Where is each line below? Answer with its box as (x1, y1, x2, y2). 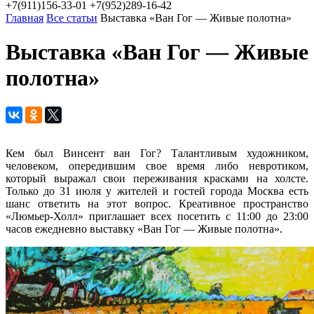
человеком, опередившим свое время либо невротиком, (6, 159, 308, 172)
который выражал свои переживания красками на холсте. (6, 172, 308, 184)
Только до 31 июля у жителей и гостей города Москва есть (6, 184, 308, 197)
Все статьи (46, 12, 97, 24)
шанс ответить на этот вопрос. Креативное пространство (6, 197, 308, 210)
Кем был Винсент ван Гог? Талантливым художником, (6, 146, 308, 159)
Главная (6, 12, 43, 24)
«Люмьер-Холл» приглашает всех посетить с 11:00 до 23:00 (6, 210, 308, 222)
